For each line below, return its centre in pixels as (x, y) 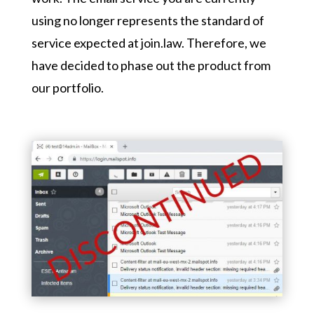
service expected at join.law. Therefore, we (149, 43)
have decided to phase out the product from (151, 65)
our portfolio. (67, 88)
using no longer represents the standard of (148, 20)
